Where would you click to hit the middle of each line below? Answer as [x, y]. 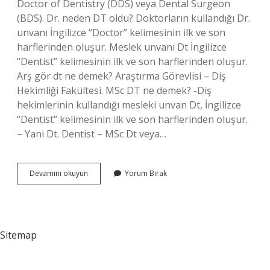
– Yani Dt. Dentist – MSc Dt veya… [92, 134]
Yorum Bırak [146, 173]
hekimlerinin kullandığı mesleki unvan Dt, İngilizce [129, 105]
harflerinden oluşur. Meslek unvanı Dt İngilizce [122, 47]
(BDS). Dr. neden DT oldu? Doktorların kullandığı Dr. [133, 18]
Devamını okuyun [59, 173]
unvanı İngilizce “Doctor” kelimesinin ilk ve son [121, 33]
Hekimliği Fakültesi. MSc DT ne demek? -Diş [114, 90]
